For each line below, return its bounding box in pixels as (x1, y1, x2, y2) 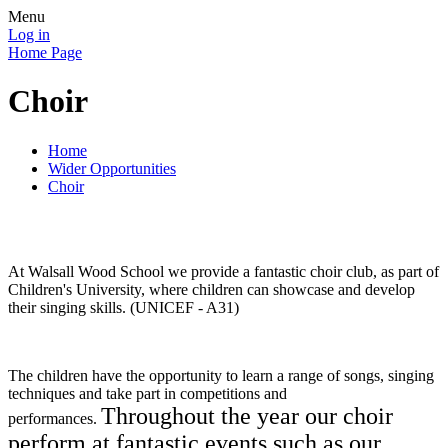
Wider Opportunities (48, 159, 176, 177)
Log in (8, 26, 50, 43)
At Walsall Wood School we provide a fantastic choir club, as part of (8, 262, 439, 280)
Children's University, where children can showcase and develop (8, 280, 415, 298)
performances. (8, 409, 101, 427)
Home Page (8, 44, 82, 61)
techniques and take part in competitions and (8, 384, 287, 402)
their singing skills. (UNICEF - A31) (8, 298, 239, 316)
